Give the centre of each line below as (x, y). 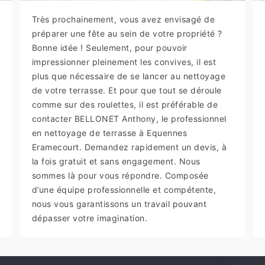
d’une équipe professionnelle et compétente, (124, 189)
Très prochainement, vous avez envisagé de (123, 19)
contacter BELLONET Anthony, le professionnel (129, 118)
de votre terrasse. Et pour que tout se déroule (127, 90)
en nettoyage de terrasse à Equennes (109, 132)
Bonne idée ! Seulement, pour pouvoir (109, 47)
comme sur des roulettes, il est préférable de (125, 104)
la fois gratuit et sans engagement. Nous (116, 161)
